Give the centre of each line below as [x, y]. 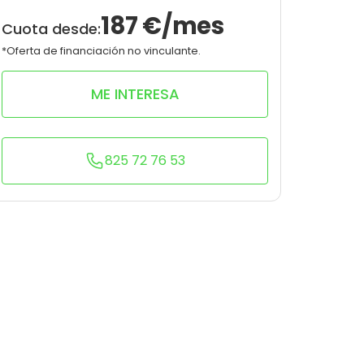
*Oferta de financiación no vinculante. [101, 51]
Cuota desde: [51, 29]
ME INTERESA [135, 94]
